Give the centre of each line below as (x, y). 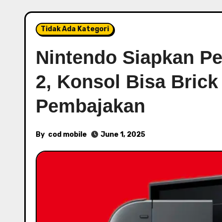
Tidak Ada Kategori (75, 29)
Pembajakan (90, 106)
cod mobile (67, 134)
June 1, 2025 (123, 135)
